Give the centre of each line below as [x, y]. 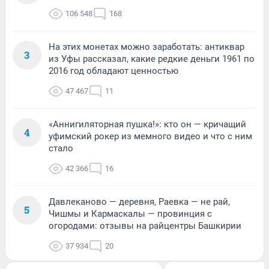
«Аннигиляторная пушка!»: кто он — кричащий [147, 125]
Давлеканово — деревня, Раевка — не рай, [139, 202]
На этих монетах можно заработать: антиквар [147, 47]
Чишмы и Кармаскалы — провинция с [130, 214]
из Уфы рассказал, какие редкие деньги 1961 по [152, 59]
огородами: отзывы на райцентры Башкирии [145, 226]
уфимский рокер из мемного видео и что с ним [150, 137]
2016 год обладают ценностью [113, 71]
